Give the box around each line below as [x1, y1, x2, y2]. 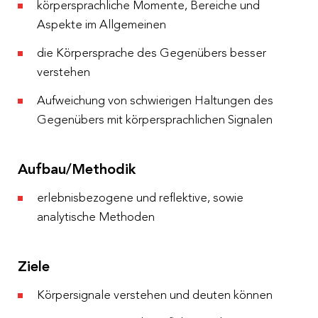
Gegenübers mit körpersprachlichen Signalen [37, 114, 273, 126]
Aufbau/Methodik [18, 163, 136, 177]
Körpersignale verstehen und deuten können [37, 289, 273, 302]
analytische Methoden [37, 211, 155, 224]
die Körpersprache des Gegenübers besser [37, 47, 266, 60]
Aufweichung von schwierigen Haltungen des [37, 94, 273, 107]
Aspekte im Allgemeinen [37, 19, 166, 31]
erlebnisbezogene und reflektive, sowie [37, 192, 243, 204]
